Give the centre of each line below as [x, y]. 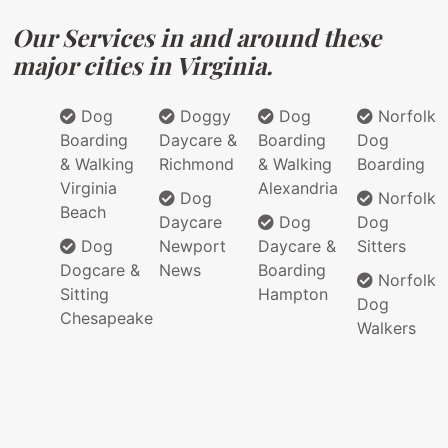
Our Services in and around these [196, 37]
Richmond [196, 164]
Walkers [386, 328]
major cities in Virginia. [142, 65]
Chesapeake [106, 318]
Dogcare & [100, 270]
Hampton [293, 294]
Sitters [381, 246]
